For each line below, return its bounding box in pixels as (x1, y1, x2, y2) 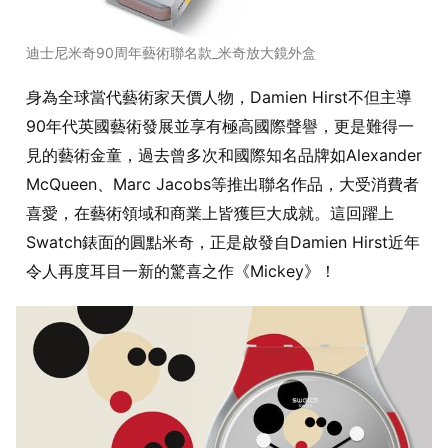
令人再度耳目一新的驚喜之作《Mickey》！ (26, 261, 336, 282)
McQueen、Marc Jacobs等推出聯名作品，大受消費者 (26, 174, 419, 195)
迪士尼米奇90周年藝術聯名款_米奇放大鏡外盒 (26, 44, 316, 62)
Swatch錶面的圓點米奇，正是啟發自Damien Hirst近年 (26, 232, 420, 253)
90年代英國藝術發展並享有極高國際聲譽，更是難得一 (26, 116, 414, 137)
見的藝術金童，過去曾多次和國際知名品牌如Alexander (26, 145, 422, 166)
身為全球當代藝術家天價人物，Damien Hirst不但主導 (26, 87, 412, 108)
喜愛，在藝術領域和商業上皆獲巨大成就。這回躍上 (26, 203, 394, 224)
